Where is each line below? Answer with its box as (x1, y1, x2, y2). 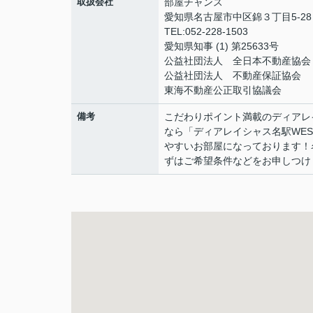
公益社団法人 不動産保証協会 (164, 70, 301, 81)
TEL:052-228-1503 (164, 26, 248, 37)
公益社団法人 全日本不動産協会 (164, 55, 311, 66)
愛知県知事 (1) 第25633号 (164, 41, 279, 52)
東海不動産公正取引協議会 (164, 85, 282, 96)
